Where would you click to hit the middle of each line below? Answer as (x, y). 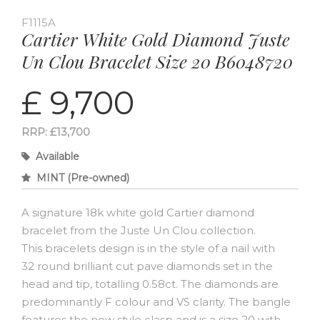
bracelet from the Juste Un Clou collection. (139, 231)
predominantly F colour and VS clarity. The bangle (156, 302)
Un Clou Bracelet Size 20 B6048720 (157, 61)
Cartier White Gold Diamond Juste (156, 39)
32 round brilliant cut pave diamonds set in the (147, 266)
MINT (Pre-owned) (83, 178)
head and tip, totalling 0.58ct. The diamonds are (150, 284)
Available (57, 157)
